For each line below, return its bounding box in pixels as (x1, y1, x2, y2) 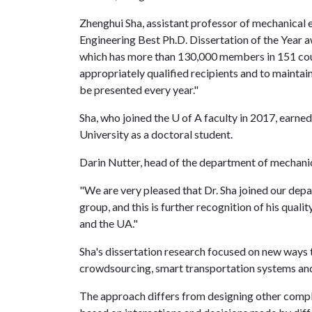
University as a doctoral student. (79, 127, 233, 141)
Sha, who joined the (79, 111, 171, 124)
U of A (171, 111, 202, 124)
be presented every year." (79, 83, 198, 96)
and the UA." (79, 217, 138, 230)
